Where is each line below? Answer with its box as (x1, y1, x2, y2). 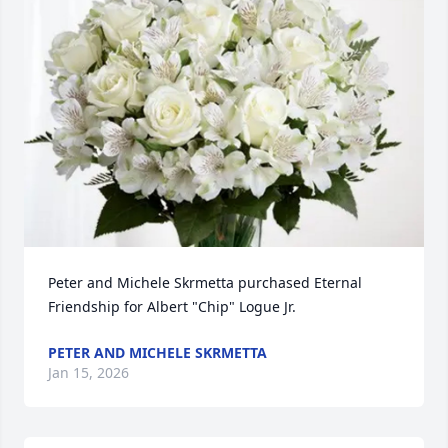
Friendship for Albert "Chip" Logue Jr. (48, 297, 296, 316)
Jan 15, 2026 (48, 363, 129, 382)
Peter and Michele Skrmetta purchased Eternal (48, 273, 362, 292)
